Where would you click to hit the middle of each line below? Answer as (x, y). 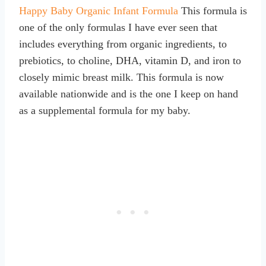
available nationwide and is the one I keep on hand (129, 94)
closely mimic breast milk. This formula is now (121, 77)
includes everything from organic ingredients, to (123, 44)
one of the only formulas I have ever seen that (118, 27)
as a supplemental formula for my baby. (105, 110)
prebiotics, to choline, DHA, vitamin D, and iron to (130, 60)
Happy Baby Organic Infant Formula (99, 10)
